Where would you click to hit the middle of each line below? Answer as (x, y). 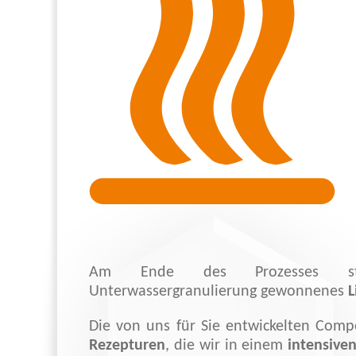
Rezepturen (127, 346)
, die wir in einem (227, 346)
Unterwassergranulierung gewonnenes (219, 292)
